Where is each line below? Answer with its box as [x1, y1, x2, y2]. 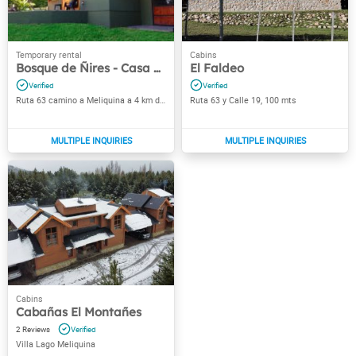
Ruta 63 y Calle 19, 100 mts [190, 95, 296, 106]
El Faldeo [190, 60, 244, 76]
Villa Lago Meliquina [16, 339, 95, 350]
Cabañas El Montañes [16, 304, 141, 319]
